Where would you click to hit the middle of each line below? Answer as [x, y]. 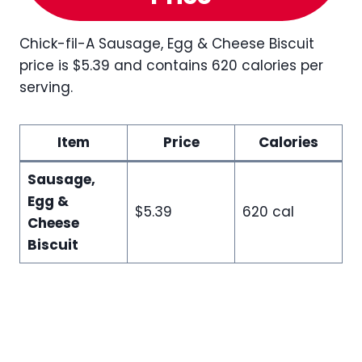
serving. [46, 87]
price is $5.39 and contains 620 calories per [171, 65]
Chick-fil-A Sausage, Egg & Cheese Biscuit [167, 44]
